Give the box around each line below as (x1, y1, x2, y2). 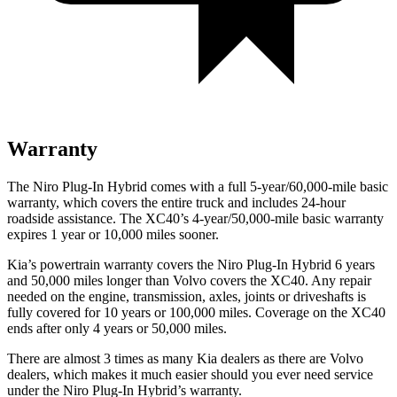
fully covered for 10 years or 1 (7, 304, 176, 320)
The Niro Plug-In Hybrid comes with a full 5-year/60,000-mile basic (7, 178, 388, 194)
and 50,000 (7, 272, 70, 288)
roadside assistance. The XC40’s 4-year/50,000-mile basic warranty (7, 210, 384, 226)
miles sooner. (143, 226, 219, 242)
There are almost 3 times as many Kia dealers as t (7, 350, 282, 366)
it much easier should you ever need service (127, 366, 373, 382)
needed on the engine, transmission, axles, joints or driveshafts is (7, 288, 366, 304)
